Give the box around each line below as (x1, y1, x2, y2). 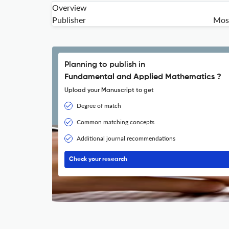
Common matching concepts (77, 118, 154, 126)
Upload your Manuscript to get (64, 87, 154, 94)
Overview (52, 3, 87, 12)
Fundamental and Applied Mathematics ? (64, 73, 221, 81)
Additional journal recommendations (77, 134, 175, 142)
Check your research (69, 156, 127, 163)
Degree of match (77, 102, 121, 109)
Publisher (52, 15, 86, 25)
